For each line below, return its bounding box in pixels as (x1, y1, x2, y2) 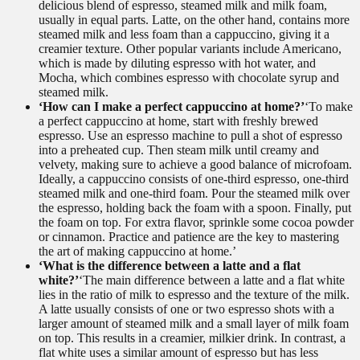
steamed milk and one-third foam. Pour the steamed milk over (39, 186, 350, 201)
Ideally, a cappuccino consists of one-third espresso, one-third (39, 172, 349, 186)
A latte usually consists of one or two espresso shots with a (39, 302, 334, 317)
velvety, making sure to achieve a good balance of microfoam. (39, 157, 352, 172)
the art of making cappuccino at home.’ (39, 244, 236, 259)
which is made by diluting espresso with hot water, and (39, 56, 316, 71)
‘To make (305, 100, 353, 114)
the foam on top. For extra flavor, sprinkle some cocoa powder (39, 215, 354, 230)
